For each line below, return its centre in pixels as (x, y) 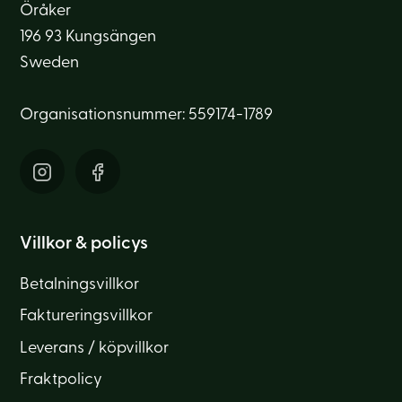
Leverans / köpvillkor (95, 348)
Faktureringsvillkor (87, 317)
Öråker (46, 12)
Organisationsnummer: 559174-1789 (147, 116)
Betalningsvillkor (80, 285)
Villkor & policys (84, 244)
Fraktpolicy (61, 380)
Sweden (50, 64)
